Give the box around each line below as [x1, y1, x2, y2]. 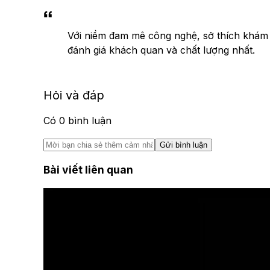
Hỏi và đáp [43, 87, 104, 102]
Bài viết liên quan [43, 163, 133, 176]
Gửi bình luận [160, 140, 207, 149]
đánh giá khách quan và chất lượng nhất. [67, 44, 255, 57]
